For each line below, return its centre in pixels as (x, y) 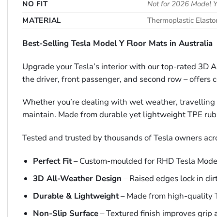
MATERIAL (42, 20)
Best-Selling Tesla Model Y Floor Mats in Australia (117, 43)
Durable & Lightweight (76, 196)
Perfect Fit (52, 161)
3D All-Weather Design (77, 179)
